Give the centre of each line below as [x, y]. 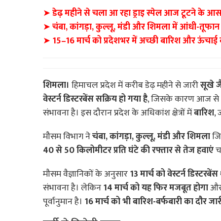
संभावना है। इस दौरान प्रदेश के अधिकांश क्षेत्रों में [118, 113]
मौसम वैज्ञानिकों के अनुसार [86, 174]
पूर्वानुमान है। [64, 202]
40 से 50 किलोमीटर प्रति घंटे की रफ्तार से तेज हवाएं [128, 151]
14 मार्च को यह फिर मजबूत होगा [156, 188]
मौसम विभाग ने [68, 137]
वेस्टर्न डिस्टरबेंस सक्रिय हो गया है [95, 99]
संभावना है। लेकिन [73, 188]
